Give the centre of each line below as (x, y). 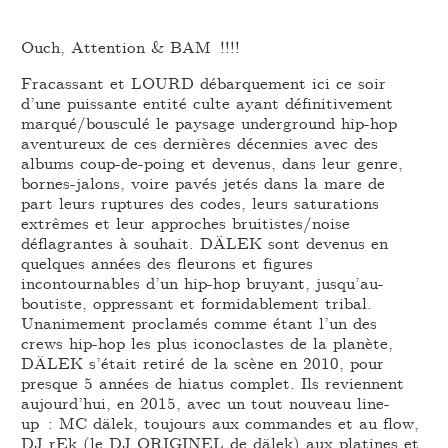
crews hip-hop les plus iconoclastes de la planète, (207, 342)
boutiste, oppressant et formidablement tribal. (197, 302)
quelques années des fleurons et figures (167, 262)
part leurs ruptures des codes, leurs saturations (200, 202)
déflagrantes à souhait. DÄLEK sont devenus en (205, 242)
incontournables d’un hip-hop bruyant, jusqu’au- (203, 282)
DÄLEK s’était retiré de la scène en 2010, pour (203, 362)
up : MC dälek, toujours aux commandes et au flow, (220, 422)
